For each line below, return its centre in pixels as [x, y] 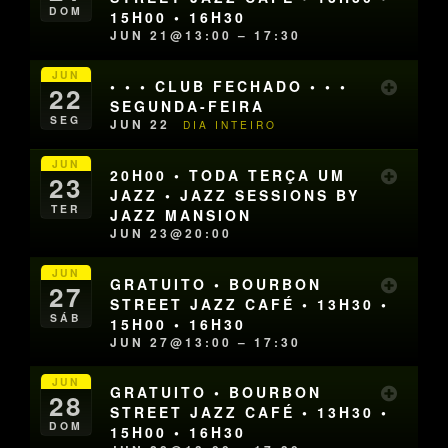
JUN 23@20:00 [171, 233]
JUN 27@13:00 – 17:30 [206, 341]
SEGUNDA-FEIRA [188, 106]
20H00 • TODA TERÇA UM [228, 175]
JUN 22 [143, 124]
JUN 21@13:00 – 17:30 [206, 35]
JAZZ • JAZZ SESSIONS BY [235, 195]
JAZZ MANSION [181, 215]
